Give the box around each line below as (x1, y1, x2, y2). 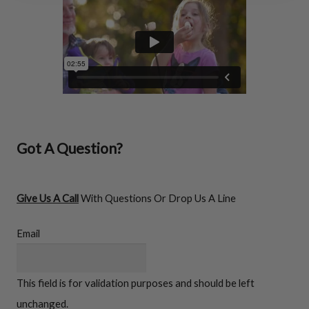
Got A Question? (17, 139, 123, 157)
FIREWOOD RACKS (97, 17, 186, 30)
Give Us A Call (17, 191, 79, 204)
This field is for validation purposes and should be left (17, 277, 255, 290)
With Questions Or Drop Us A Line (79, 191, 237, 204)
